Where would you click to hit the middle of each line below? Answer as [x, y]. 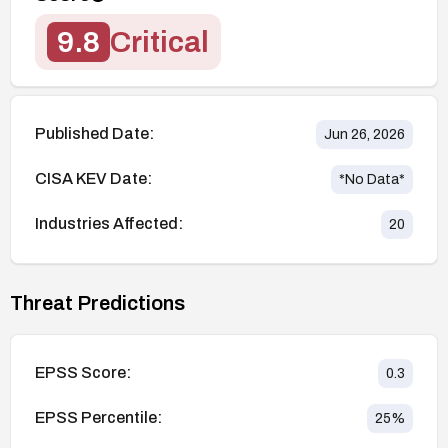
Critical [159, 41]
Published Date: [94, 134]
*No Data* [372, 179]
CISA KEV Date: [93, 179]
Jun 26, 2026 [364, 134]
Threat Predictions [97, 302]
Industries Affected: [109, 224]
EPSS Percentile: [98, 418]
